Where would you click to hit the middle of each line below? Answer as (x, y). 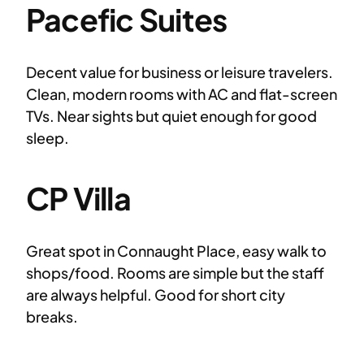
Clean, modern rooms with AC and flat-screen (182, 94)
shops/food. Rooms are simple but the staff (175, 273)
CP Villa (78, 197)
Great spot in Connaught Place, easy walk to (176, 251)
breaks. (52, 317)
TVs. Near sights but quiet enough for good (171, 116)
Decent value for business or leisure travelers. (180, 72)
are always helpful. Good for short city (156, 295)
